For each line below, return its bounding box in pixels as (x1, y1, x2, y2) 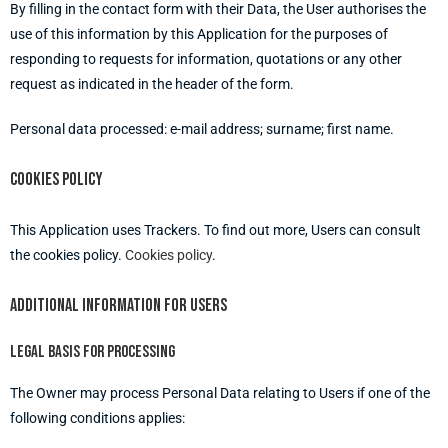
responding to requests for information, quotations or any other (10, 51, 402, 67)
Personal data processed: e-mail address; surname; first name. (10, 121, 394, 137)
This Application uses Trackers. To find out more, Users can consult (10, 222, 421, 238)
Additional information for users (10, 295, 227, 316)
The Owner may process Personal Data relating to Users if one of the (10, 385, 430, 401)
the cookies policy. (10, 247, 125, 263)
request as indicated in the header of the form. (10, 76, 294, 92)
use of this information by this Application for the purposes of (10, 26, 388, 42)
